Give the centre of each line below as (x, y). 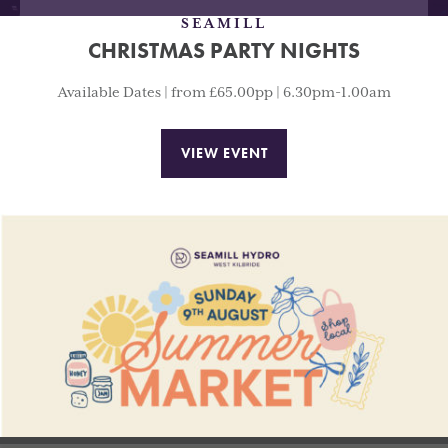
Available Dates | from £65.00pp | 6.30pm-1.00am (224, 93)
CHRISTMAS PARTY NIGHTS (224, 51)
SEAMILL (224, 24)
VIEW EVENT (224, 153)
